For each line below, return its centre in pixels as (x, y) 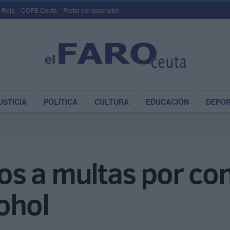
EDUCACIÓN (167, 102)
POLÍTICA (61, 102)
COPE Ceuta (39, 10)
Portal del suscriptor (91, 10)
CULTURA (112, 102)
